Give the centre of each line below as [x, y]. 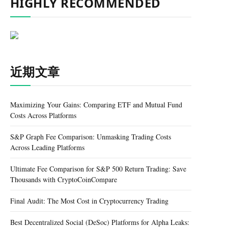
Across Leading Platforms [47, 147]
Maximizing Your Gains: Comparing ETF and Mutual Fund [96, 105]
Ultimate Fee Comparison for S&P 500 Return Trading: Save [98, 169]
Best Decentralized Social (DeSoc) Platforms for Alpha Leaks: [100, 222]
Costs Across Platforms [43, 115]
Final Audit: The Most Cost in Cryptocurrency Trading [89, 201]
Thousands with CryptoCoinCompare [64, 179]
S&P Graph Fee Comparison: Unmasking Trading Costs [91, 137]
